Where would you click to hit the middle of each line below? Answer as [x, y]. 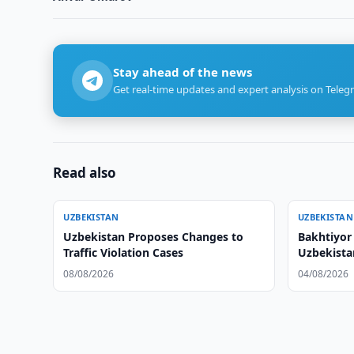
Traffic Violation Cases [124, 252]
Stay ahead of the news [183, 72]
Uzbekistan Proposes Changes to [154, 237]
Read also [85, 173]
